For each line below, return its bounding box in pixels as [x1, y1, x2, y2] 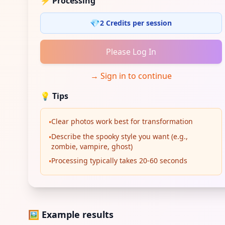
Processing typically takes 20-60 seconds [51, 156, 187, 165]
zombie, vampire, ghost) [51, 142, 133, 151]
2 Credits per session [100, 18, 172, 28]
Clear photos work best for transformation [51, 117, 193, 126]
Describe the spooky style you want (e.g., [51, 132, 188, 141]
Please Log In [105, 46, 156, 57]
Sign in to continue [100, 70, 172, 81]
